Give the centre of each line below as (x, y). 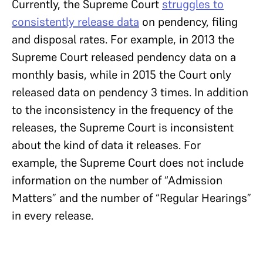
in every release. (53, 215)
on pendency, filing (188, 21)
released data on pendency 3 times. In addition (130, 92)
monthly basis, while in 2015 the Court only (122, 74)
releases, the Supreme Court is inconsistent (123, 127)
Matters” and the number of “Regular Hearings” (131, 198)
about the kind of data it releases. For (106, 145)
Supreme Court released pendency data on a (124, 57)
